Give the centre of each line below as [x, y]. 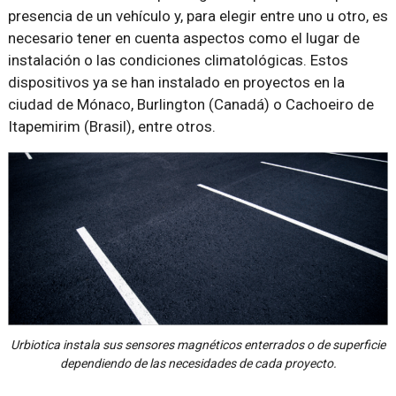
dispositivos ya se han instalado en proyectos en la [176, 82]
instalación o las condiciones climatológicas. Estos [178, 60]
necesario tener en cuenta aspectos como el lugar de [183, 38]
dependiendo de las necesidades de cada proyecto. [198, 363]
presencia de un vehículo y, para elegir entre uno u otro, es [198, 16]
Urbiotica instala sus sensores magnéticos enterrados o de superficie [198, 344]
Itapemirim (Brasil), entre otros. [111, 126]
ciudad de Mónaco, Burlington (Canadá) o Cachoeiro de [190, 104]
